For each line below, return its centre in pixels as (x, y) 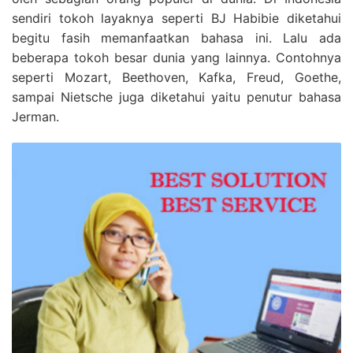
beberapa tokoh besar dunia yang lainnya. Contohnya (176, 58)
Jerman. (35, 117)
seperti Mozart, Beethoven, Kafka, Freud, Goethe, (176, 77)
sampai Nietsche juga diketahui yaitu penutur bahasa (176, 97)
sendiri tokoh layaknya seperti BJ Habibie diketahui (176, 18)
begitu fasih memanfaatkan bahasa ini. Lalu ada (176, 38)
